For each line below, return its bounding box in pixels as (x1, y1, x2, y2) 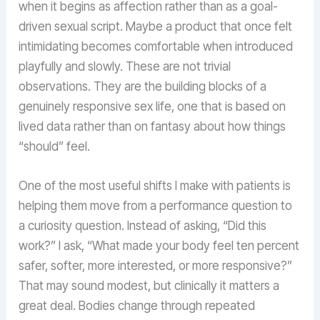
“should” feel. (19, 139, 91, 154)
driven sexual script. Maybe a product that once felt (19, 19, 293, 34)
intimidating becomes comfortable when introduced (19, 39, 294, 54)
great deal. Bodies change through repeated (19, 299, 256, 314)
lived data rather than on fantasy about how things (19, 119, 286, 134)
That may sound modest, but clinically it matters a (19, 279, 280, 294)
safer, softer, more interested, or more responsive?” (19, 259, 293, 274)
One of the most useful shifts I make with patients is (19, 179, 291, 194)
